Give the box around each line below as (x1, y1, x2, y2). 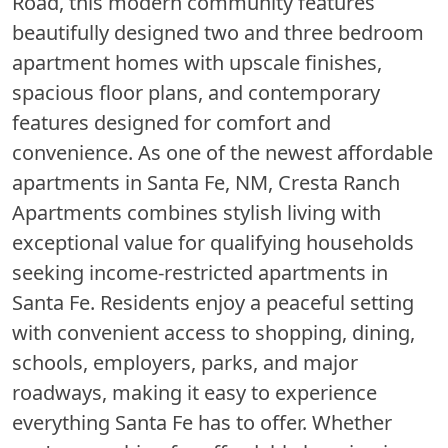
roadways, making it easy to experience (12, 378, 377, 406)
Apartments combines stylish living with (12, 198, 381, 226)
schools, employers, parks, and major (12, 348, 358, 376)
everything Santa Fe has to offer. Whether (12, 408, 392, 436)
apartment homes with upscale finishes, (12, 48, 382, 76)
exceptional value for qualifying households (12, 228, 414, 256)
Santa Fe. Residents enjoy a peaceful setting (12, 288, 414, 316)
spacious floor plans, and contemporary (12, 78, 380, 106)
